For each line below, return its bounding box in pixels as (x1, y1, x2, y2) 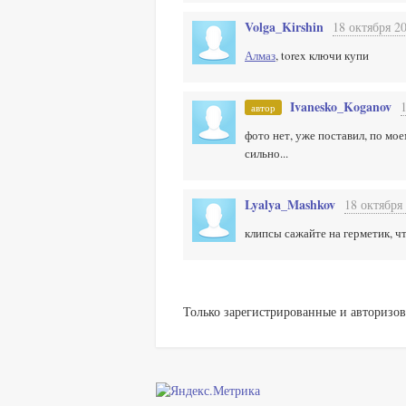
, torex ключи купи (275, 47, 369, 63)
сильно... (245, 145, 288, 161)
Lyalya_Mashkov (245, 195, 335, 214)
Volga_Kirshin (245, 17, 324, 36)
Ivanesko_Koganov (290, 97, 391, 116)
